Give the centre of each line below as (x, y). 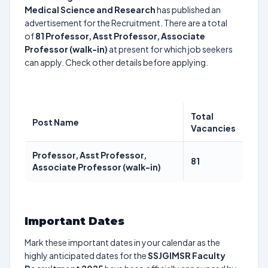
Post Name (56, 122)
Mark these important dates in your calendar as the (122, 242)
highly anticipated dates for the (86, 255)
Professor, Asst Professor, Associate (125, 36)
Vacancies (213, 128)
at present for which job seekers (170, 49)
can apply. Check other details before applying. (116, 62)
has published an (188, 10)
